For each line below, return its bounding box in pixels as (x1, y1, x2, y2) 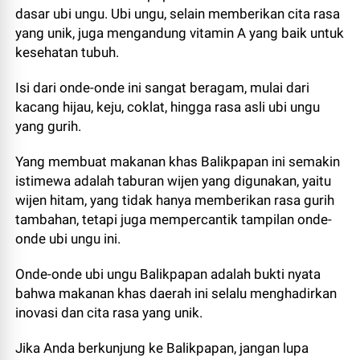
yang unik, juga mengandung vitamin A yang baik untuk (15, 25, 345, 41)
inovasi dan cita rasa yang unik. (15, 305, 203, 321)
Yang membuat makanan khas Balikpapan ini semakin (15, 153, 341, 170)
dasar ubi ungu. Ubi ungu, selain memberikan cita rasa (15, 6, 341, 22)
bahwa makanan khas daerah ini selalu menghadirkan (15, 285, 337, 301)
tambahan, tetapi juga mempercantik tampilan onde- (15, 211, 333, 227)
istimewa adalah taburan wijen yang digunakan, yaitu (15, 173, 332, 189)
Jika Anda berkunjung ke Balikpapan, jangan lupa (15, 340, 309, 356)
